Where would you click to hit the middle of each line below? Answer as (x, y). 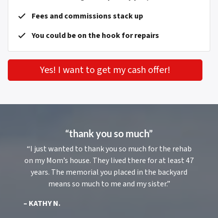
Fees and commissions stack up (87, 16)
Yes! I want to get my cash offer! (105, 70)
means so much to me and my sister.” (109, 184)
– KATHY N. (42, 203)
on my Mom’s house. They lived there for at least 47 (109, 160)
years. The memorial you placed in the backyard (109, 172)
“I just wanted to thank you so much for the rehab (109, 149)
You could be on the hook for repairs (95, 35)
